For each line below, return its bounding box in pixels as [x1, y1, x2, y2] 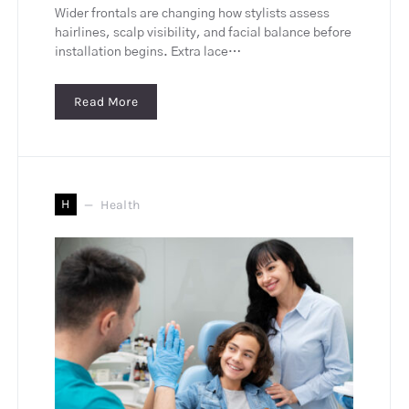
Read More [74, 94, 139, 110]
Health [100, 196, 141, 213]
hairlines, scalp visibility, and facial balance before [55, 26, 351, 40]
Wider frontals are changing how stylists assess [55, 7, 330, 21]
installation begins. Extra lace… [55, 46, 241, 59]
